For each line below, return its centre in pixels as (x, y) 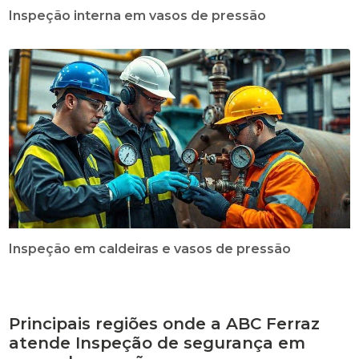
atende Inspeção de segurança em (157, 343)
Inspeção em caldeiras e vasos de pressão (150, 248)
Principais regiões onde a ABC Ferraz (165, 323)
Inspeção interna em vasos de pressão (138, 15)
